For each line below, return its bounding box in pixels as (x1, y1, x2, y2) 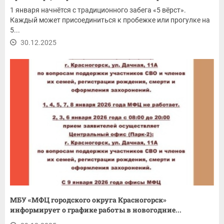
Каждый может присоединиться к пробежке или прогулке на (10, 15, 210, 24)
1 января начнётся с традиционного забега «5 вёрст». (10, 5, 186, 14)
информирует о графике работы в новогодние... (10, 205, 181, 215)
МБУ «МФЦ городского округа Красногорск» (10, 195, 166, 205)
